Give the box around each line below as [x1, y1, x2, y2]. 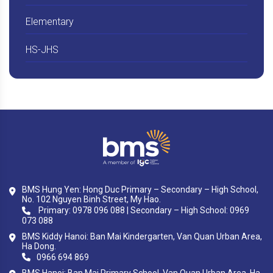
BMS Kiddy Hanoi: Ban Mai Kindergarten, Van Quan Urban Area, [22, 231, 262, 241]
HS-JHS [25, 44, 58, 56]
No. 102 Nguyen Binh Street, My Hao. [22, 194, 161, 205]
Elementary [25, 15, 74, 27]
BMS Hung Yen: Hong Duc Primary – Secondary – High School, [22, 185, 258, 195]
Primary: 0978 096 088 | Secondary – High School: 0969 [37, 205, 249, 216]
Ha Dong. [22, 241, 56, 251]
